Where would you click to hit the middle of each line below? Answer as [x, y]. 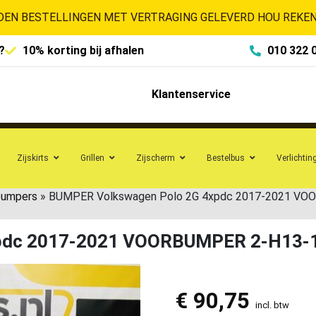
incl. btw [272, 305]
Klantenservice [191, 95]
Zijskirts [33, 158]
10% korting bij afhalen [83, 50]
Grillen [92, 158]
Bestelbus [226, 158]
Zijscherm [156, 158]
